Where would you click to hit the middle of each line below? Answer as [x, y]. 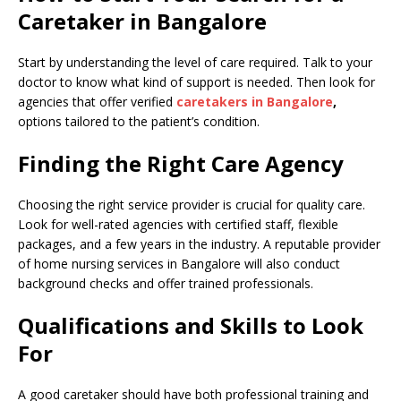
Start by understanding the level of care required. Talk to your [195, 62]
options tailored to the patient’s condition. [139, 121]
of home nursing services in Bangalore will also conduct [179, 263]
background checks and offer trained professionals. [166, 283]
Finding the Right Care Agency [181, 163]
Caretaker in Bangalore [142, 21]
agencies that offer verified [97, 101]
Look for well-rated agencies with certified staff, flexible [178, 224]
